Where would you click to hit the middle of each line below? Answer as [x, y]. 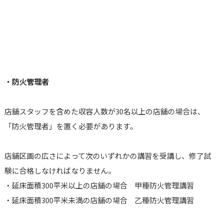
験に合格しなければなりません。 [60, 171]
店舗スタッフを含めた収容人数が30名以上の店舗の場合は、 [104, 111]
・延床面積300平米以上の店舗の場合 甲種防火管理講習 [99, 185]
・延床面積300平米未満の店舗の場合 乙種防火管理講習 [99, 200]
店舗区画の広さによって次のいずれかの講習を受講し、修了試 [108, 156]
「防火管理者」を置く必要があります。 [71, 126]
